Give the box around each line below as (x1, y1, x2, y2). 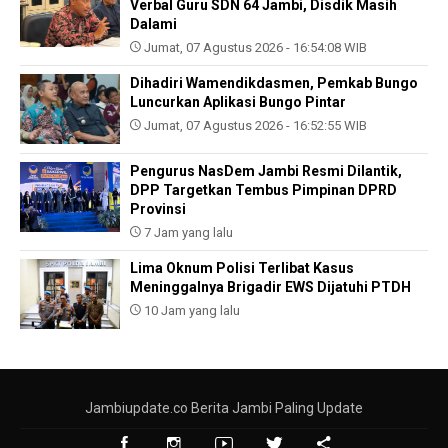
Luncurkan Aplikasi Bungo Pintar (130, 94, 346, 111)
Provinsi (130, 201, 186, 218)
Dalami (130, 16, 177, 33)
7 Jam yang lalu (141, 225, 233, 241)
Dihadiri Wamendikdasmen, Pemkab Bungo (130, 75, 418, 92)
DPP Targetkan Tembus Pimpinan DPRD (130, 182, 397, 199)
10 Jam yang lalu (141, 303, 240, 319)
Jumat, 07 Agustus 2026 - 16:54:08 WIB (141, 40, 367, 56)
